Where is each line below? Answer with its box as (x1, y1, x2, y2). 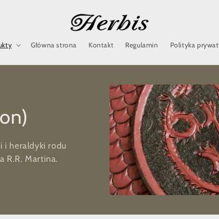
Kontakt (88, 41, 114, 49)
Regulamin (125, 41, 158, 49)
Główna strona (31, 41, 77, 49)
